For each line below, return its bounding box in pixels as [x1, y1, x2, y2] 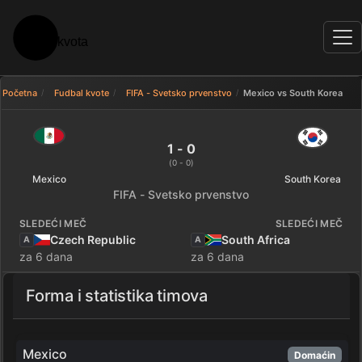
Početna [2, 86, 37, 99]
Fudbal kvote [53, 86, 109, 99]
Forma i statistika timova [26, 286, 208, 306]
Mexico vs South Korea [242, 86, 343, 99]
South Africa [221, 233, 290, 247]
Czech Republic [49, 233, 136, 247]
